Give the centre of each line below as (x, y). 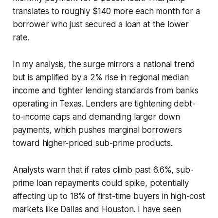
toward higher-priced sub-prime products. (92, 143)
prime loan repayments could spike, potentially (100, 183)
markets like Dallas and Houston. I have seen (97, 209)
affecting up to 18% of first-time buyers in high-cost (109, 196)
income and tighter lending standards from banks (105, 90)
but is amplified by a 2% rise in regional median (100, 77)
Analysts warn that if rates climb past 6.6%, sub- (103, 170)
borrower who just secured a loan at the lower (101, 24)
